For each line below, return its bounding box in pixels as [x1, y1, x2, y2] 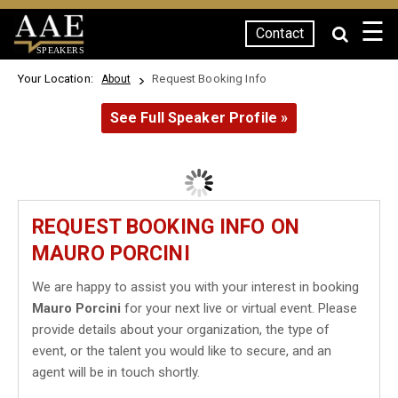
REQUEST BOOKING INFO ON [32, 215, 299, 239]
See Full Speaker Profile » [109, 109, 289, 126]
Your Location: [18, 72, 99, 85]
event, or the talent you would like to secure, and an [32, 343, 331, 359]
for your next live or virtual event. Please [121, 300, 357, 316]
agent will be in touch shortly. [32, 364, 200, 380]
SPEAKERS [36, 44, 84, 55]
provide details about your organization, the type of [32, 322, 330, 338]
